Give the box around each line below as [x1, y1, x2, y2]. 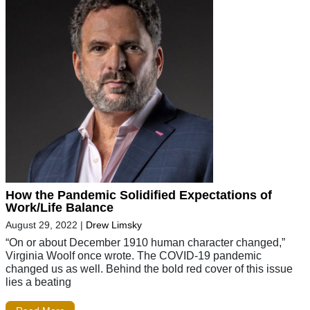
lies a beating [6, 275, 71, 288]
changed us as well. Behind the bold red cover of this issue [6, 262, 293, 275]
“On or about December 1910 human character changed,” [6, 235, 285, 248]
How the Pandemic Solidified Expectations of [6, 188, 272, 202]
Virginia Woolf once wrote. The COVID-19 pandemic [6, 248, 262, 262]
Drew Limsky [86, 219, 142, 230]
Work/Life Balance [6, 200, 113, 215]
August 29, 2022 [6, 219, 77, 230]
